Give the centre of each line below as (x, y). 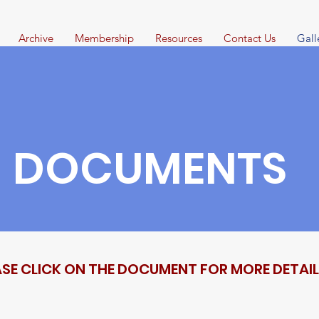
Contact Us (250, 38)
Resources (179, 38)
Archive (36, 38)
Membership (104, 38)
